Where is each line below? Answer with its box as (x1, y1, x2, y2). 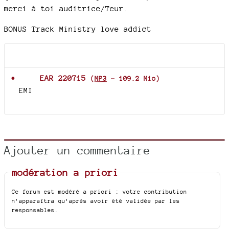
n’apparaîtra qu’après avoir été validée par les (12, 197, 180, 204)
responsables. (12, 206, 59, 214)
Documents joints (9, 50, 99, 61)
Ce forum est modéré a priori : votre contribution (12, 188, 188, 195)
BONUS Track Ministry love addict (4, 25, 151, 33)
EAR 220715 (40, 74, 86, 82)
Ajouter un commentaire (4, 143, 150, 157)
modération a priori (12, 166, 119, 178)
